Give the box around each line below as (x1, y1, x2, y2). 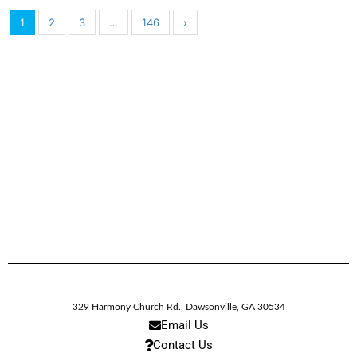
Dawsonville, (185, 302, 239, 312)
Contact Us (153, 337, 213, 352)
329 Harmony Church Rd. (72, 302, 181, 312)
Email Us (160, 317, 209, 332)
